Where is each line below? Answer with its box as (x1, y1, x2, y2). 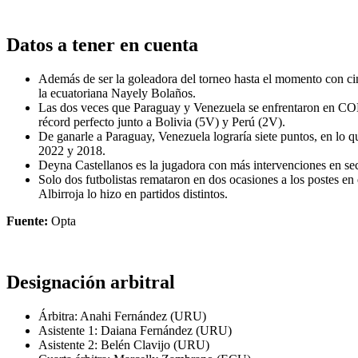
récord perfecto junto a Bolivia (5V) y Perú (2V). (38, 115, 285, 129)
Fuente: (6, 214, 48, 229)
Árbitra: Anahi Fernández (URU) (38, 309, 206, 324)
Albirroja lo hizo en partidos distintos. (38, 187, 228, 201)
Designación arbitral (6, 272, 175, 293)
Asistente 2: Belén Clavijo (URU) (38, 338, 209, 352)
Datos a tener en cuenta (6, 34, 198, 56)
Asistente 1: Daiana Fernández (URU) (38, 324, 232, 338)
